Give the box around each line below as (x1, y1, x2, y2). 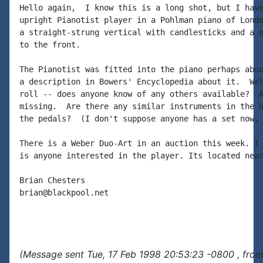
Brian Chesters (19, 176, 85, 185)
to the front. (19, 40, 80, 49)
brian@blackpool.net (19, 188, 109, 197)
